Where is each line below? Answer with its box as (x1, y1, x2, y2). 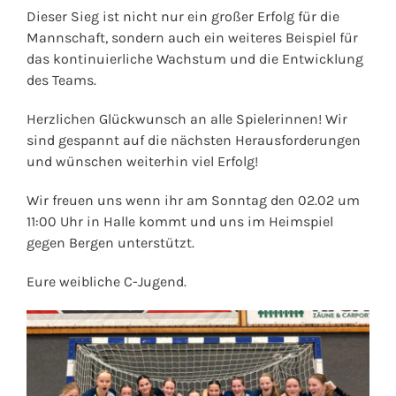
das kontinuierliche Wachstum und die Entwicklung (26, 50, 363, 68)
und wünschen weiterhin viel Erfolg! (26, 153, 258, 171)
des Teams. (26, 72, 96, 89)
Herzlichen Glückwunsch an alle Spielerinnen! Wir (26, 110, 347, 128)
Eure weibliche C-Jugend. (26, 273, 187, 291)
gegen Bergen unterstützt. (26, 234, 194, 252)
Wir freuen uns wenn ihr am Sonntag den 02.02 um (26, 192, 360, 209)
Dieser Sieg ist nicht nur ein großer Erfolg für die (26, 8, 339, 26)
